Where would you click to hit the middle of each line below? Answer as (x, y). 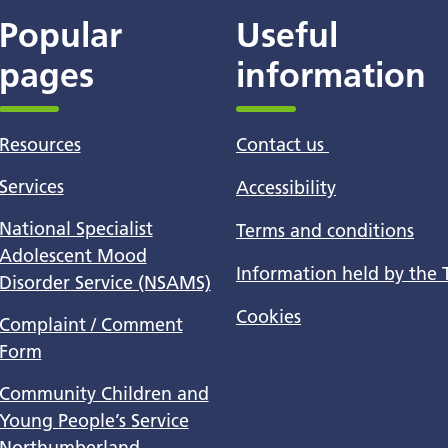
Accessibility (286, 187)
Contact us (282, 144)
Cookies (268, 316)
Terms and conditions (325, 230)
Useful (287, 35)
